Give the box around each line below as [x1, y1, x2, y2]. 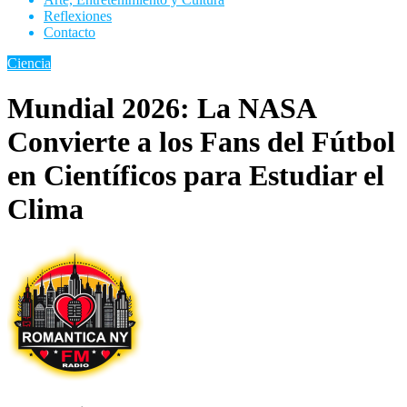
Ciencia [7, 55, 51, 72]
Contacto [44, 25, 95, 41]
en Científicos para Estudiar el [7, 158, 384, 192]
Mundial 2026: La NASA [7, 91, 315, 124]
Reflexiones [44, 8, 112, 25]
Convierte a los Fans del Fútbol [7, 124, 395, 158]
